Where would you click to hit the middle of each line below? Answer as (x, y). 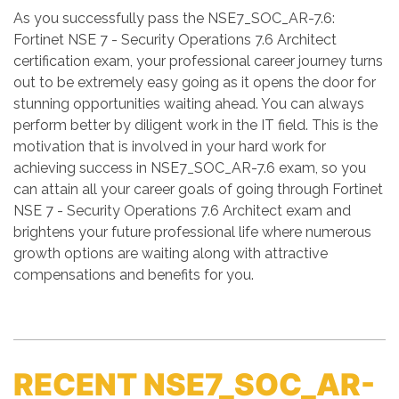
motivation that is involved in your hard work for (170, 147)
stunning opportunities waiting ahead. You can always (189, 104)
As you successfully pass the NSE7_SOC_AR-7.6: (174, 18)
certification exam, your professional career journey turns (198, 61)
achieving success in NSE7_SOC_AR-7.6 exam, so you (190, 168)
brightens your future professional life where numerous (192, 232)
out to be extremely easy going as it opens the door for (195, 82)
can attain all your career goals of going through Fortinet (198, 189)
